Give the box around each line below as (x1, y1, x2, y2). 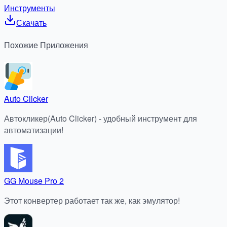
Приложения (40, 39, 88, 51)
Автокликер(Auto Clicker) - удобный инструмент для (4, 112, 197, 124)
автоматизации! (4, 124, 63, 136)
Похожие (4, 39, 38, 51)
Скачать (16, 17, 47, 29)
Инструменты (4, 2, 55, 14)
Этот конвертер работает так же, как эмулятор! (4, 194, 180, 206)
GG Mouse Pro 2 (4, 174, 64, 186)
